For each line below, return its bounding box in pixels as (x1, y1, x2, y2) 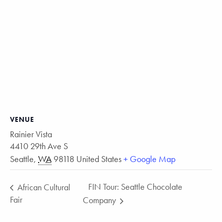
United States (76, 153, 121, 165)
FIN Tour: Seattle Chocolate (88, 181, 183, 193)
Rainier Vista (10, 128, 52, 140)
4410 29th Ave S (10, 140, 68, 152)
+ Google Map (123, 153, 175, 165)
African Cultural (15, 181, 70, 193)
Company (83, 194, 118, 206)
